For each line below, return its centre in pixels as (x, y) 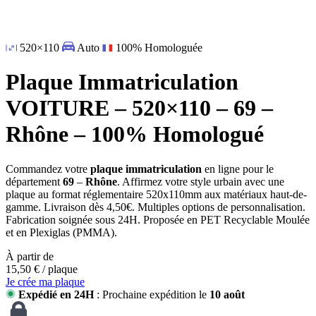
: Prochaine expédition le (152, 294)
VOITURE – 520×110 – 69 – (139, 108)
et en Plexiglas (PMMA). (61, 232)
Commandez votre (48, 169)
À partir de (30, 256)
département (34, 181)
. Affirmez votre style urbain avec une (201, 181)
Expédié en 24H (56, 294)
